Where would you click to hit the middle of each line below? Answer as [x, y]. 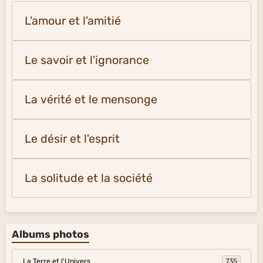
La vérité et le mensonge [91, 99]
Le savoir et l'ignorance [87, 60]
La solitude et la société [89, 178]
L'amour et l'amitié [73, 21]
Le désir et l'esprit [72, 139]
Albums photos [50, 234]
